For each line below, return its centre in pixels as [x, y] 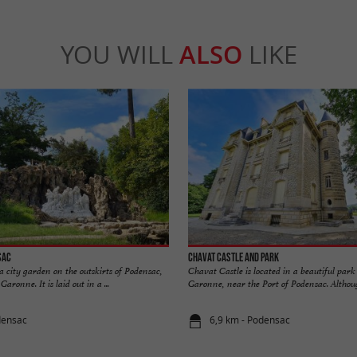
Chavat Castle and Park [233, 257]
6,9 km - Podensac [250, 320]
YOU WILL [120, 55]
